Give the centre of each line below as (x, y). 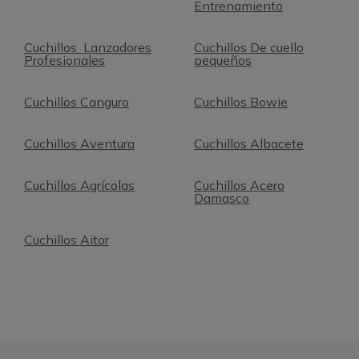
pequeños (223, 60)
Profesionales (65, 60)
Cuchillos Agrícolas (79, 185)
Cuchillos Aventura (79, 143)
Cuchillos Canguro (77, 102)
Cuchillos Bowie (241, 102)
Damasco (222, 198)
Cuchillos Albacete (249, 143)
